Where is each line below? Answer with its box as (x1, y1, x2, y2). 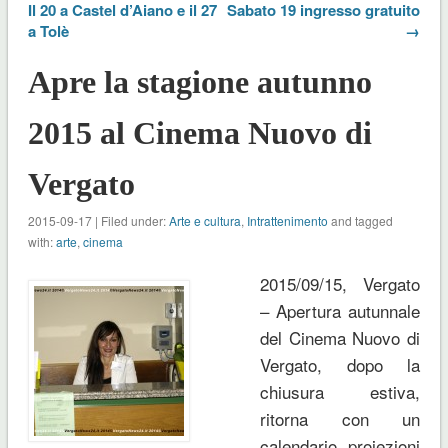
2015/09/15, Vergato (259, 270, 421, 296)
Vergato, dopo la (259, 351, 421, 377)
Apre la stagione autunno (27, 63, 372, 100)
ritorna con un (259, 405, 421, 431)
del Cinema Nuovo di (259, 324, 421, 350)
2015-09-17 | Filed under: (27, 211, 169, 229)
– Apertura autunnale (259, 297, 421, 323)
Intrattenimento (246, 211, 328, 229)
